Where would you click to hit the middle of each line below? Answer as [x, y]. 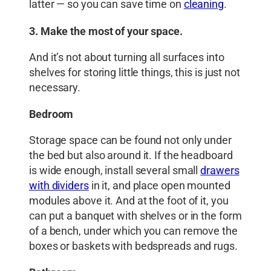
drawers [220, 171]
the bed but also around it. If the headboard [131, 156]
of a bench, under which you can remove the [133, 231]
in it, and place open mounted [159, 186]
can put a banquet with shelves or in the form [135, 216]
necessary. [55, 88]
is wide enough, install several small [115, 171]
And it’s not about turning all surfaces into [127, 58]
